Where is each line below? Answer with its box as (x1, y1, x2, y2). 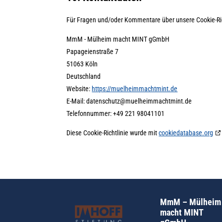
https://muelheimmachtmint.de (92, 84, 178, 93)
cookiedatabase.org (159, 128, 214, 137)
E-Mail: (66, 97, 87, 105)
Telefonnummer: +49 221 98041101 (66, 109, 165, 117)
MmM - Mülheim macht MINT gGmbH (66, 35, 170, 43)
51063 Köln (66, 59, 98, 68)
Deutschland (66, 72, 101, 80)
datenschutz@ (86, 97, 126, 105)
